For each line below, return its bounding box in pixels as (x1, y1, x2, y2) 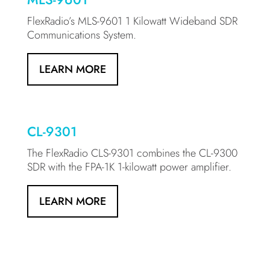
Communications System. (27, 27, 136, 43)
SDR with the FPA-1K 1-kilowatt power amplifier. (27, 159, 231, 175)
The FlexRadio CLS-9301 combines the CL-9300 (27, 145, 237, 161)
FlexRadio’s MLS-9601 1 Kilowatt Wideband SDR (27, 13, 237, 29)
